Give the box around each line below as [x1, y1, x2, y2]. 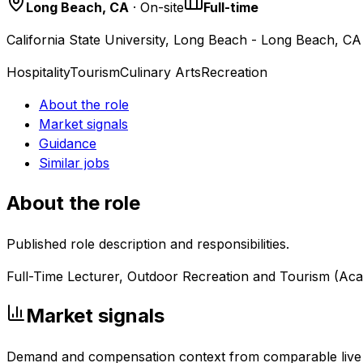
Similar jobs [39, 154, 109, 171]
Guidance [39, 135, 96, 152]
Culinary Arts [120, 63, 201, 80]
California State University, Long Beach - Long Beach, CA [6, 31, 361, 48]
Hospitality [6, 63, 70, 80]
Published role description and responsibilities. [6, 235, 289, 252]
